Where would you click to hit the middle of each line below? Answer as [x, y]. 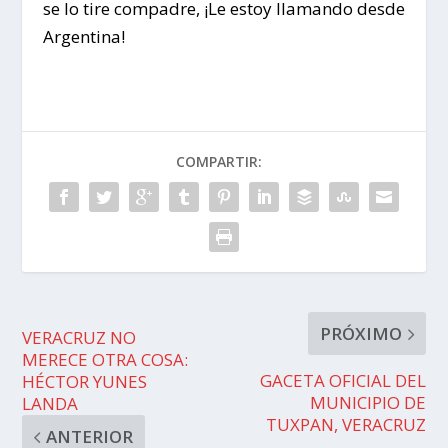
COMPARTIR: [219, 162]
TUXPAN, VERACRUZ [345, 425]
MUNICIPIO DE [367, 403]
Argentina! [83, 37]
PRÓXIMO [360, 334]
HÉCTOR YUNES [85, 382]
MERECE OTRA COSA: [105, 360]
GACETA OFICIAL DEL [342, 381]
